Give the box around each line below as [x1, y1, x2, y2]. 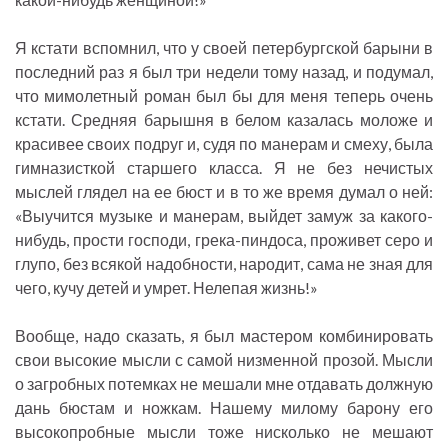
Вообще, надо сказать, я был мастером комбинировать [15, 326, 433, 346]
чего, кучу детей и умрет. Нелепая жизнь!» [15, 278, 318, 298]
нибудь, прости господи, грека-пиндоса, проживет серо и [15, 230, 433, 250]
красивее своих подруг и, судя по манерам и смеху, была [15, 134, 433, 154]
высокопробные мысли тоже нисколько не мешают [15, 422, 433, 442]
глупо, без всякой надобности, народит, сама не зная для [15, 254, 433, 274]
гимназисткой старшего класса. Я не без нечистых [15, 158, 433, 178]
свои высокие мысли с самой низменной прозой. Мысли [15, 350, 433, 370]
